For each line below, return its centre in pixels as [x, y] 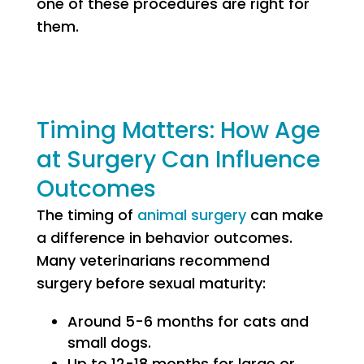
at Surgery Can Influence [178, 160]
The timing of [87, 215]
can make [284, 215]
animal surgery [191, 215]
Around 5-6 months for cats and [188, 321]
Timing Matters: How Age [178, 130]
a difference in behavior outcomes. [164, 238]
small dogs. [109, 342]
